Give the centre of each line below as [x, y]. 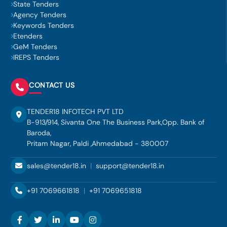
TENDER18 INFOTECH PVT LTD [75, 111]
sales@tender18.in [56, 165]
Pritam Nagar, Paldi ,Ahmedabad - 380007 [98, 143]
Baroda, [39, 133]
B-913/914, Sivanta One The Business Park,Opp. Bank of [116, 122]
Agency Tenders [40, 15]
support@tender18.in [130, 165]
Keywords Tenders [44, 25]
